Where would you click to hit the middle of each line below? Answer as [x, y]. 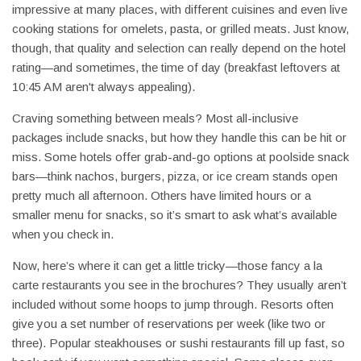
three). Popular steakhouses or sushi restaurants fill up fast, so [178, 343]
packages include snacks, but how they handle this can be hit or [179, 138]
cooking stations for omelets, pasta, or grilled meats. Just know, [180, 29]
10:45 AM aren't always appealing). [104, 87]
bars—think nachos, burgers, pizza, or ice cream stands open [175, 176]
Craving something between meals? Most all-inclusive [155, 118]
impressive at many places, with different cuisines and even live [180, 10]
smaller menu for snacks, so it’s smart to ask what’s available [174, 215]
